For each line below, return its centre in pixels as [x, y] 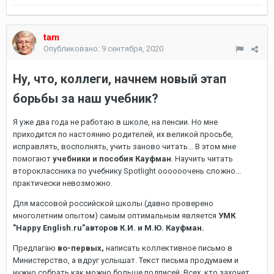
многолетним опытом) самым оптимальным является [116, 216]
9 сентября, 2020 [132, 49]
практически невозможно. [64, 183]
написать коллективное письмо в [168, 248]
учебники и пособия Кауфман [112, 159]
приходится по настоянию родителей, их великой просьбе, [123, 134]
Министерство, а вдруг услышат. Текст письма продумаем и [126, 260]
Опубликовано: [72, 49]
